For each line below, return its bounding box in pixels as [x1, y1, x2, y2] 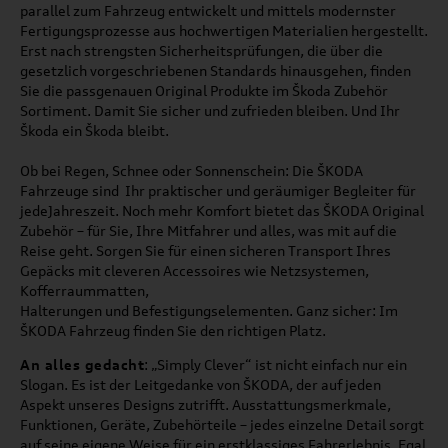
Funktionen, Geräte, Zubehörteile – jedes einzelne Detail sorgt [20, 415, 424, 433]
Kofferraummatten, [20, 281, 149, 299]
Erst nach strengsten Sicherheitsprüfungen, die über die [20, 41, 383, 59]
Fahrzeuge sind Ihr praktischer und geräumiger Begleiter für [20, 181, 416, 199]
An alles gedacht [20, 355, 144, 373]
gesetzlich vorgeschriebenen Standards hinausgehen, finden [20, 61, 411, 79]
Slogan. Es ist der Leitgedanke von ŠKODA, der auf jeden [20, 375, 381, 393]
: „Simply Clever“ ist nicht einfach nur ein [144, 355, 407, 373]
